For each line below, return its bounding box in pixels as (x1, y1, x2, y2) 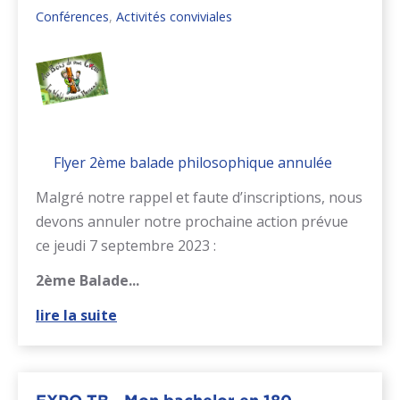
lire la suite (36, 305, 117, 326)
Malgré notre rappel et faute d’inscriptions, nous (36, 187, 362, 208)
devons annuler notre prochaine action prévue (36, 212, 348, 232)
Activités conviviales (116, 7, 232, 25)
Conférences (36, 7, 109, 25)
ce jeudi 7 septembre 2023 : (36, 236, 216, 256)
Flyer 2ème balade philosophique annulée (54, 153, 332, 173)
